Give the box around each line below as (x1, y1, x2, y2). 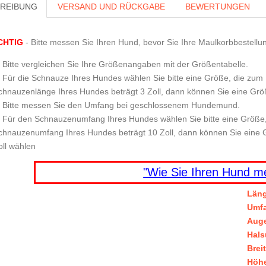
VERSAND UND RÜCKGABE (57, 2, 165, 12)
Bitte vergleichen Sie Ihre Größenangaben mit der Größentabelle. (2, 59, 248, 69)
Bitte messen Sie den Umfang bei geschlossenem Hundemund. (2, 100, 240, 110)
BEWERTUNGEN (185, 2, 250, 12)
